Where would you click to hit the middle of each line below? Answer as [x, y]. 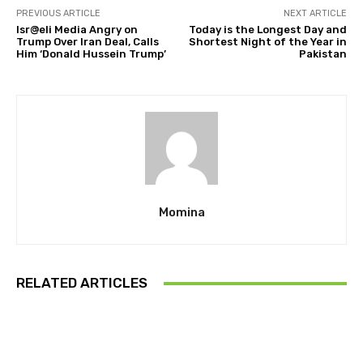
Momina [181, 213]
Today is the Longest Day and [267, 30]
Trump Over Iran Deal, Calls [88, 42]
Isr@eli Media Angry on [77, 30]
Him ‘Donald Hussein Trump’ [91, 54]
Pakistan [322, 54]
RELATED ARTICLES [82, 283]
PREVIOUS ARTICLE [58, 14]
